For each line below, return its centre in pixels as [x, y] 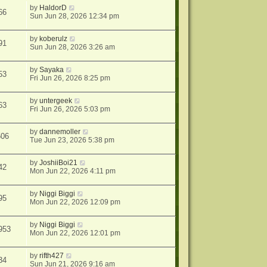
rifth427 [52, 256]
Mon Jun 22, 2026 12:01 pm [75, 233]
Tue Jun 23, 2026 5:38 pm [72, 140]
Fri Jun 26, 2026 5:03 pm [70, 109]
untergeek [56, 101]
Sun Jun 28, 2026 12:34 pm [75, 16]
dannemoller [60, 132]
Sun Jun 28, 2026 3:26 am [73, 47]
